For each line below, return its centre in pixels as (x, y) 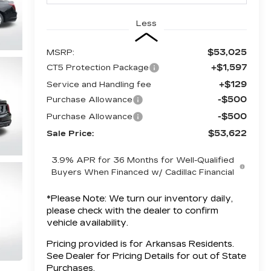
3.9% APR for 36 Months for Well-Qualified (143, 160)
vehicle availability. (87, 223)
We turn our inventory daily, (169, 198)
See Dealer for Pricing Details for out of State (146, 256)
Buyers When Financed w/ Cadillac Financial (143, 172)
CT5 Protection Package (97, 67)
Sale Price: (70, 133)
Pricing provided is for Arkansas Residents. (140, 244)
